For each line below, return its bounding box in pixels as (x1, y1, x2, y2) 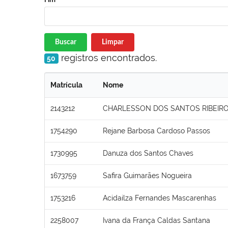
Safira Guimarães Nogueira (103, 171, 192, 180)
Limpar (101, 38, 124, 46)
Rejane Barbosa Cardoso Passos (103, 126, 210, 135)
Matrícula (50, 80, 82, 89)
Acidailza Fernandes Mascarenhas (103, 193, 216, 202)
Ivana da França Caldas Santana (103, 216, 210, 224)
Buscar (55, 38, 76, 46)
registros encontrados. (58, 52, 157, 63)
